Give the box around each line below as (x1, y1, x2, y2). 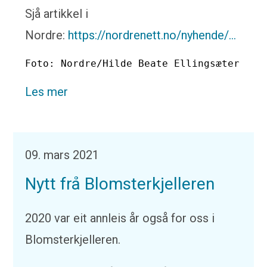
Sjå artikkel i (25, 7, 89, 21)
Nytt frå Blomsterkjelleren (25, 174, 215, 194)
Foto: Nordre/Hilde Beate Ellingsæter (25, 58, 240, 69)
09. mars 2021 (25, 148, 100, 162)
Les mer (25, 85, 69, 99)
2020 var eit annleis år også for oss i (25, 211, 215, 225)
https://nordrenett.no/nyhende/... (68, 28, 237, 42)
